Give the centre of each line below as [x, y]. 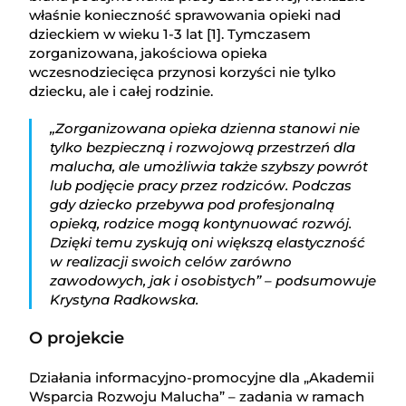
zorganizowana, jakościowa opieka [149, 53]
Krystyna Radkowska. [125, 300]
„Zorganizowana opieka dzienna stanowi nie [205, 129]
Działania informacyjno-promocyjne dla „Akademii [202, 378]
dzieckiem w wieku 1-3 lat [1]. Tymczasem [170, 34]
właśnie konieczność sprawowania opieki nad [185, 15]
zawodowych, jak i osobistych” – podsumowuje [213, 281]
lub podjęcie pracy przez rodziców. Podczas [201, 186]
